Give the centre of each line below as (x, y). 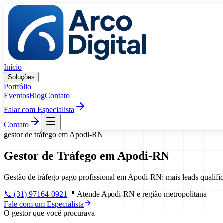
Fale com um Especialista (44, 204)
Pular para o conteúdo (38, 8)
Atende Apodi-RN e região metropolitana (142, 194)
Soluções (21, 77)
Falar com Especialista (39, 109)
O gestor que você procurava (49, 213)
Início (13, 67)
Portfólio (18, 86)
